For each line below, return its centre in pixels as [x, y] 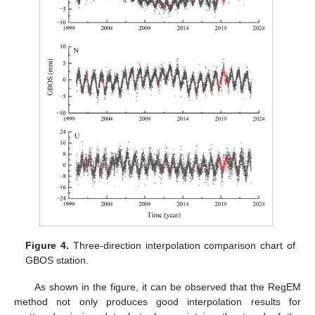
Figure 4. [47, 245]
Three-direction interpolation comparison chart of [182, 245]
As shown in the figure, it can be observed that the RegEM [167, 287]
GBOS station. [57, 260]
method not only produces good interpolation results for [157, 302]
